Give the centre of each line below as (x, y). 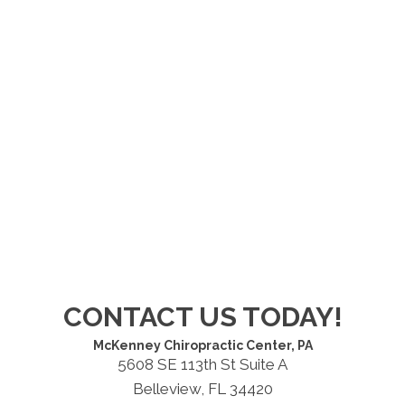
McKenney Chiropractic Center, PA (202, 346)
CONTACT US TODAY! (202, 317)
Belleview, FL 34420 (202, 389)
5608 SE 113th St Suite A (202, 365)
